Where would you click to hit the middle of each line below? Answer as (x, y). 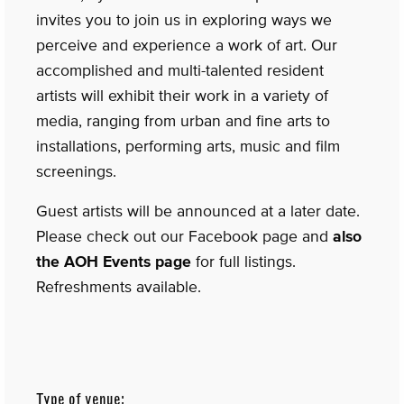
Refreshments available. (119, 286)
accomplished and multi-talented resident (180, 70)
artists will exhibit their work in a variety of (182, 95)
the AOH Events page (114, 261)
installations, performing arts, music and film (188, 146)
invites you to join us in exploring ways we (184, 19)
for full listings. (243, 261)
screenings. (76, 171)
